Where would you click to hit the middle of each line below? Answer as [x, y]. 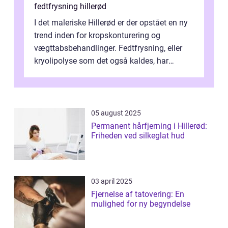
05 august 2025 [116, 113]
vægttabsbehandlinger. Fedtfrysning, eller [108, 48]
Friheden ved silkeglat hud [138, 136]
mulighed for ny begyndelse [141, 204]
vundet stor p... [61, 74]
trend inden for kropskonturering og [97, 36]
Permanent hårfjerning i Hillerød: [149, 126]
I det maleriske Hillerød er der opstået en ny [111, 23]
